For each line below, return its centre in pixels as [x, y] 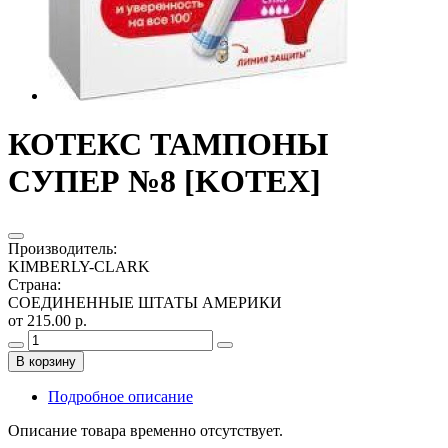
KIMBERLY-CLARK [79, 266]
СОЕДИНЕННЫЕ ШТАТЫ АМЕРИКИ [145, 302]
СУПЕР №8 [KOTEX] [164, 181]
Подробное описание [120, 396]
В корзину [46, 361]
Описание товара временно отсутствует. [145, 430]
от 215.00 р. [47, 320]
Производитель [60, 248]
